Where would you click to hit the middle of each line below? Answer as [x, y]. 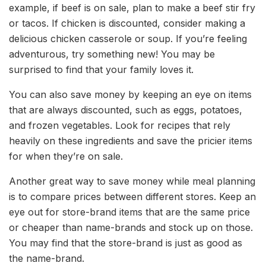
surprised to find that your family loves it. [101, 70]
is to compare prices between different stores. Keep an [132, 197]
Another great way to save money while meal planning [132, 181]
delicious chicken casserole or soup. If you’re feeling [128, 39]
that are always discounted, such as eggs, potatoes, [126, 110]
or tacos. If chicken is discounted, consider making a [127, 23]
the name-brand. [47, 259]
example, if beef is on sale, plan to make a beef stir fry [132, 8]
